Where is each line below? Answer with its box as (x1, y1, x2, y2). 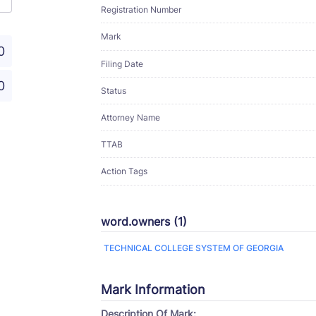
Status (101, 85, 126, 96)
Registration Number (101, 4, 181, 15)
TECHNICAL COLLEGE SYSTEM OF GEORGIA (109, 242, 284, 253)
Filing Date (101, 58, 143, 69)
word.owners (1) (101, 214, 187, 229)
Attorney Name (101, 111, 160, 123)
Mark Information (101, 281, 205, 297)
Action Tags (101, 165, 147, 176)
